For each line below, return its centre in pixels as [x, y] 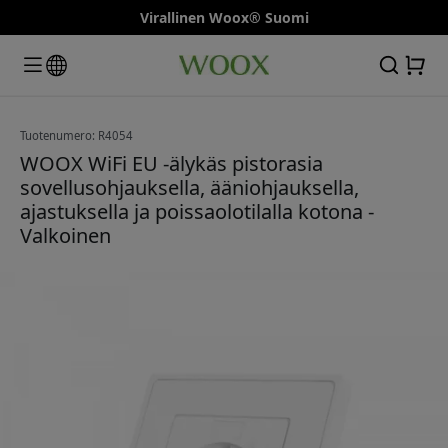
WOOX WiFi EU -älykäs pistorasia [171, 163]
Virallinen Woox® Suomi [224, 17]
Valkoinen [65, 235]
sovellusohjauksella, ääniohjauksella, [189, 187]
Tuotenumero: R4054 [76, 135]
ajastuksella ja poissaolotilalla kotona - [197, 211]
